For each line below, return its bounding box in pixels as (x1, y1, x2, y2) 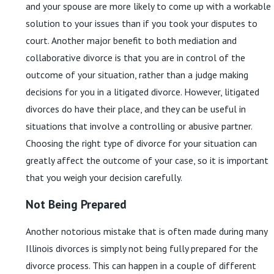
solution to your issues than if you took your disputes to (26, 17, 257, 29)
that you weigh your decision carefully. (26, 171, 182, 183)
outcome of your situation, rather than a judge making (26, 68, 248, 81)
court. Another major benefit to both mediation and (26, 34, 237, 46)
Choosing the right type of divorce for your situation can (26, 136, 257, 149)
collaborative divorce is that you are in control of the (26, 51, 245, 64)
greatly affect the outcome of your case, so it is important (26, 154, 268, 166)
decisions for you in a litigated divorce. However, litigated (26, 85, 259, 98)
